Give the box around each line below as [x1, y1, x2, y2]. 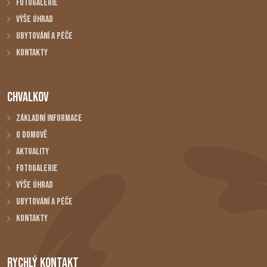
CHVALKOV [7, 89, 49, 106]
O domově [16, 129, 47, 141]
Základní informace [16, 113, 82, 125]
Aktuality [16, 146, 49, 158]
